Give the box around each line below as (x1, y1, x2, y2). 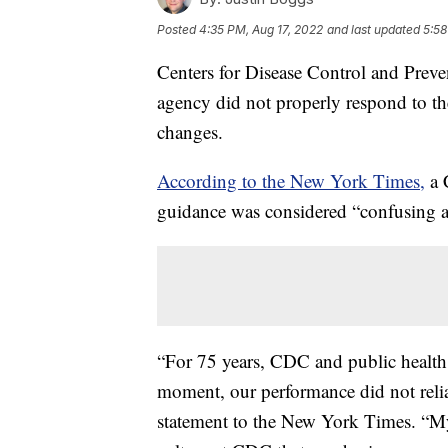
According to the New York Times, (157, 168, 425, 194)
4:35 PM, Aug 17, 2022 (199, 22, 323, 38)
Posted (157, 22, 199, 38)
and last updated (327, 22, 420, 38)
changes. (157, 119, 223, 145)
